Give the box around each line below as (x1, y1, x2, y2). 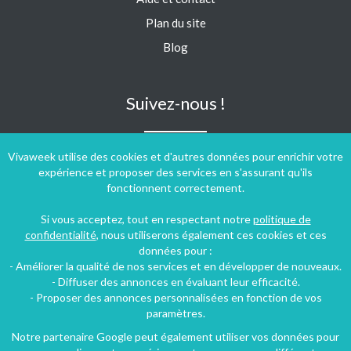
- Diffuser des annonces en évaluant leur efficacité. (51, 275, 300, 288)
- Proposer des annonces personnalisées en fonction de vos (29, 291, 322, 304)
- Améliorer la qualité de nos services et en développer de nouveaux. (9, 259, 342, 273)
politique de (252, 212, 311, 226)
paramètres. (146, 306, 205, 320)
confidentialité (24, 228, 96, 241)
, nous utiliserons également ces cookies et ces (96, 228, 327, 241)
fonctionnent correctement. (107, 181, 244, 194)
